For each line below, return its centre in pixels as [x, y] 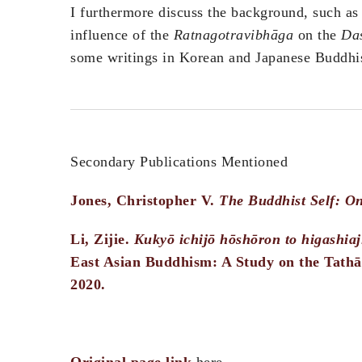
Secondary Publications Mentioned [179, 162]
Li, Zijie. [102, 240]
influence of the [122, 35]
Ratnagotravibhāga [233, 35]
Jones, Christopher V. [145, 201]
